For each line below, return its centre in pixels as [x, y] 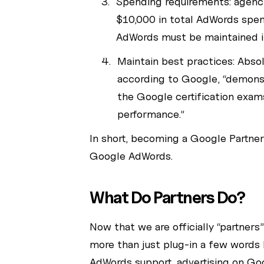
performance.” [151, 114]
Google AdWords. [131, 156]
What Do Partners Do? [167, 197]
